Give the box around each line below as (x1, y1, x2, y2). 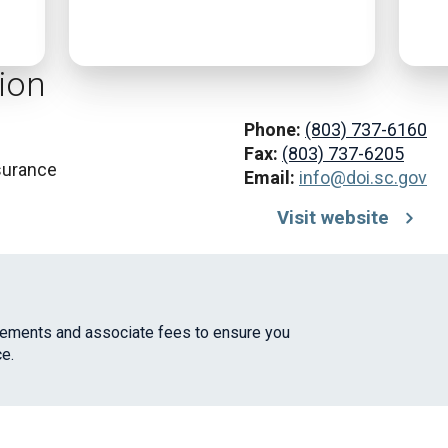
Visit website (277, 207, 389, 229)
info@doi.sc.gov (299, 167, 427, 188)
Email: (244, 167, 299, 188)
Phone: (244, 119, 305, 140)
